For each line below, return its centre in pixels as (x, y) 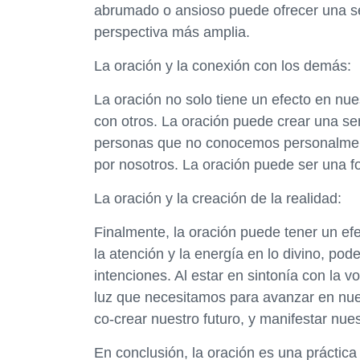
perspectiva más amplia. (172, 32)
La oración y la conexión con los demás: (223, 66)
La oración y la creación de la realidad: (218, 198)
